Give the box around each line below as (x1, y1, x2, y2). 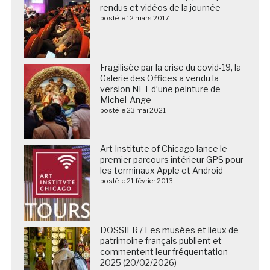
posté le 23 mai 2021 (99, 105, 166, 115)
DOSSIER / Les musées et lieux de (99, 224, 239, 235)
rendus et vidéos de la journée (99, 2, 221, 13)
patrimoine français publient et (99, 235, 222, 246)
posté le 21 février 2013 (99, 176, 173, 185)
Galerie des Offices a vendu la (99, 72, 219, 83)
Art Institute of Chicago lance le (99, 143, 227, 154)
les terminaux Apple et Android (99, 165, 223, 175)
